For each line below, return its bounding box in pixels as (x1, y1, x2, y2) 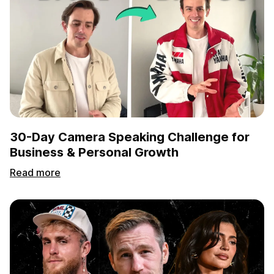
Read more (10, 166, 61, 179)
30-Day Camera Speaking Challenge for (10, 130, 250, 144)
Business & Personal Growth (10, 145, 179, 160)
